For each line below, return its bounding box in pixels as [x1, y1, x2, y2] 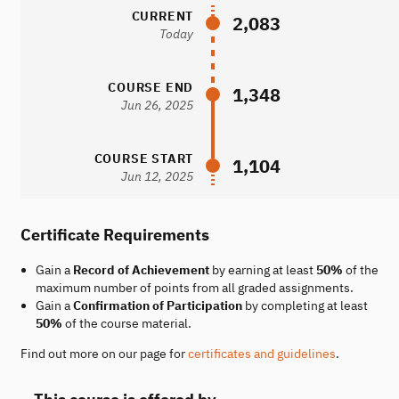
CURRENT [131, 7, 194, 24]
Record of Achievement [72, 261, 209, 278]
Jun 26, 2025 [121, 96, 194, 113]
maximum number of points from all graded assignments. [35, 279, 354, 296]
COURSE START [94, 150, 194, 167]
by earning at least [208, 261, 316, 278]
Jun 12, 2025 [121, 167, 194, 184]
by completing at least [241, 297, 368, 313]
